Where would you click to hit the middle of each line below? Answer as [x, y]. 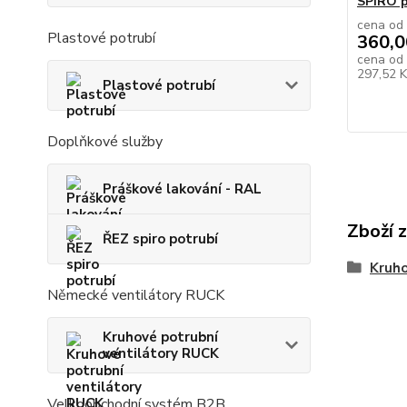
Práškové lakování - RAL [182, 189]
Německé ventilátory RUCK [136, 296]
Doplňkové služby [105, 142]
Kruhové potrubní [160, 338]
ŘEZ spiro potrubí [160, 239]
